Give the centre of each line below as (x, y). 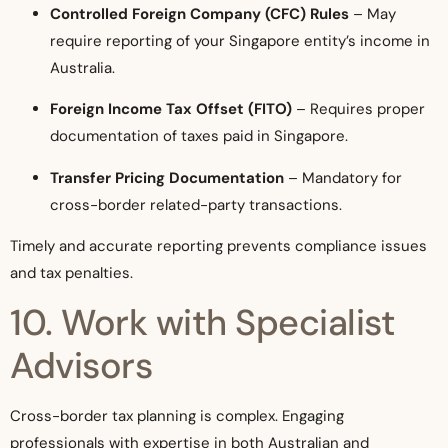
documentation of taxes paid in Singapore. (199, 136)
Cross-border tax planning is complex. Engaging (177, 416)
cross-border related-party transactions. (196, 204)
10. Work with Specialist (202, 323)
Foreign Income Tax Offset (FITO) (171, 109)
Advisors (81, 366)
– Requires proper (358, 109)
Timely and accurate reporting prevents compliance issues (218, 246)
